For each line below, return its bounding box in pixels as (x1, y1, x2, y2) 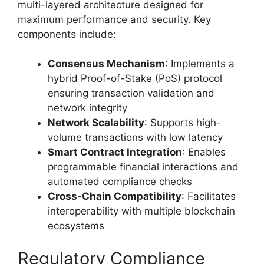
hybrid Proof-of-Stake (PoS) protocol (48, 72, 222, 85)
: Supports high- (144, 117, 221, 129)
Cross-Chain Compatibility (48, 190, 181, 203)
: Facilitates (181, 190, 236, 203)
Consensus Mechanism (48, 58, 165, 70)
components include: (18, 28, 116, 40)
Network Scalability (48, 117, 144, 129)
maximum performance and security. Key (18, 13, 211, 25)
